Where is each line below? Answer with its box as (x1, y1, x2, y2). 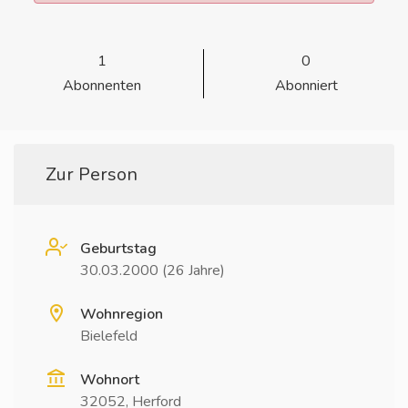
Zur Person (46, 162, 138, 187)
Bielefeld (80, 326, 138, 346)
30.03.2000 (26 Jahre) (80, 260, 225, 280)
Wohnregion (80, 304, 163, 324)
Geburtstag (80, 239, 157, 259)
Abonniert (274, 76, 338, 96)
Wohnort (80, 370, 139, 390)
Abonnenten (62, 76, 141, 96)
